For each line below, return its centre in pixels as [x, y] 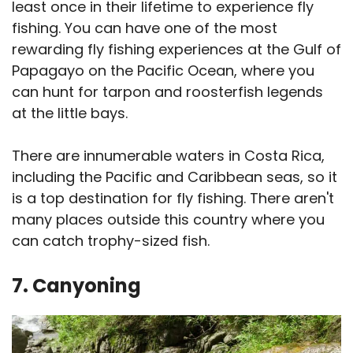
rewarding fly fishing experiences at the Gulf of [176, 50]
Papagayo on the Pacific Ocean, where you [163, 71]
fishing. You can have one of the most [145, 28]
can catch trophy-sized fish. [111, 241]
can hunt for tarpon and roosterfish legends [167, 92]
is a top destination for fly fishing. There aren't [173, 199]
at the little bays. [72, 113]
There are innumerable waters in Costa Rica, [168, 156]
